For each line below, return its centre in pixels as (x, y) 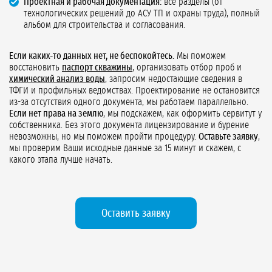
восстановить (36, 68)
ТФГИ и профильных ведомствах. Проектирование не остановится (134, 91)
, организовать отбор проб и (187, 68)
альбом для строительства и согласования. (104, 25)
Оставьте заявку (228, 137)
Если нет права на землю (56, 114)
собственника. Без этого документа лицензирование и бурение (129, 125)
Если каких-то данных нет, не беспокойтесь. (92, 56)
